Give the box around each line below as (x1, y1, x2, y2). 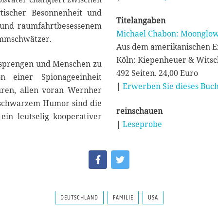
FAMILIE (112, 194, 133, 201)
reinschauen (116, 106, 163, 117)
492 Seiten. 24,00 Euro (116, 68, 198, 79)
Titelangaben (116, 15, 165, 26)
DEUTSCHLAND (60, 194, 98, 201)
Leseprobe (123, 119, 162, 130)
